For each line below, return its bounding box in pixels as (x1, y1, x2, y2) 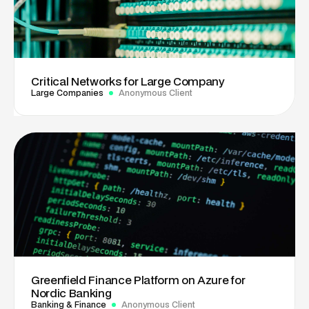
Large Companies (31, 87, 103, 99)
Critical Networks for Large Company (31, 73, 224, 90)
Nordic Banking (31, 285, 112, 301)
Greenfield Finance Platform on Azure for (31, 272, 246, 288)
